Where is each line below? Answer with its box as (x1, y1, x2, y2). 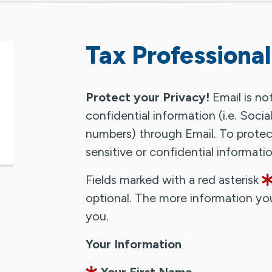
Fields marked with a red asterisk (86, 172, 262, 187)
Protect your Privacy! (86, 89, 209, 104)
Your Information (86, 236, 182, 251)
